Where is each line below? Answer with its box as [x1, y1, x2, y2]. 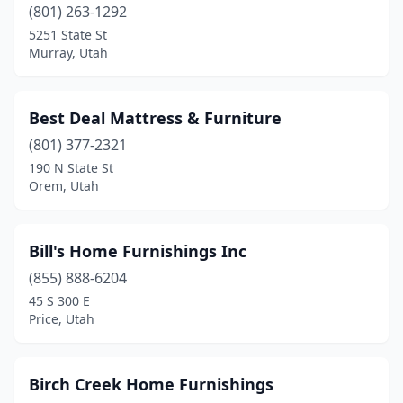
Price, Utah [29, 310, 94, 327]
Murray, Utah [29, 44, 108, 61]
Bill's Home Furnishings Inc [29, 240, 246, 262]
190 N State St [29, 159, 113, 176]
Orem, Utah [29, 177, 99, 194]
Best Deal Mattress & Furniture [29, 107, 282, 129]
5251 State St [29, 26, 107, 43]
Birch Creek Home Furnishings [29, 373, 273, 395]
